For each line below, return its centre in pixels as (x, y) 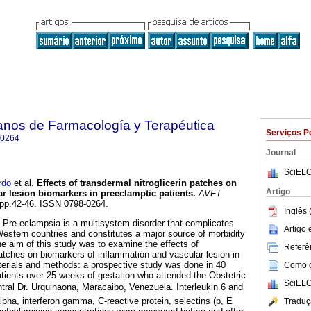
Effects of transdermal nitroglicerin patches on (137, 183)
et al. (23, 183)
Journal (281, 153)
